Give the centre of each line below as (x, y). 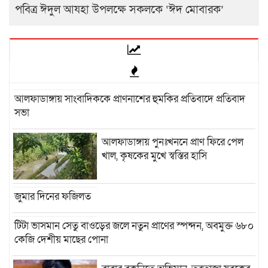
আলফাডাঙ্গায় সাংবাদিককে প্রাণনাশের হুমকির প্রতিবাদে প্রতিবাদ (130, 99)
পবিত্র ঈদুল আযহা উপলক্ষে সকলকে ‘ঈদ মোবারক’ (119, 10)
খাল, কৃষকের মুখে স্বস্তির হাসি (155, 156)
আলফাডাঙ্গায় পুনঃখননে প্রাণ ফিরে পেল (173, 142)
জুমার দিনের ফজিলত (53, 197)
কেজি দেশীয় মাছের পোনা (61, 240)
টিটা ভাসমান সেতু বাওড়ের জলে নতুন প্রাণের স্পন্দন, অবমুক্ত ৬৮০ (134, 226)
